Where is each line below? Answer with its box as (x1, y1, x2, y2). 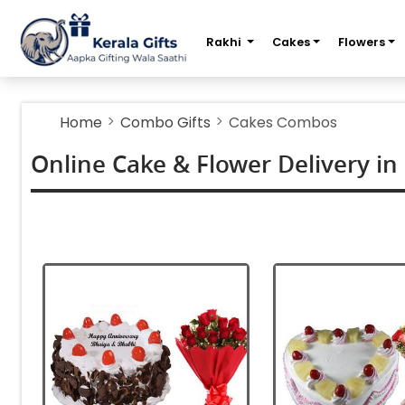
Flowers (337, 34, 385, 50)
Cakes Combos (229, 112, 337, 133)
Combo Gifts (120, 112, 211, 133)
